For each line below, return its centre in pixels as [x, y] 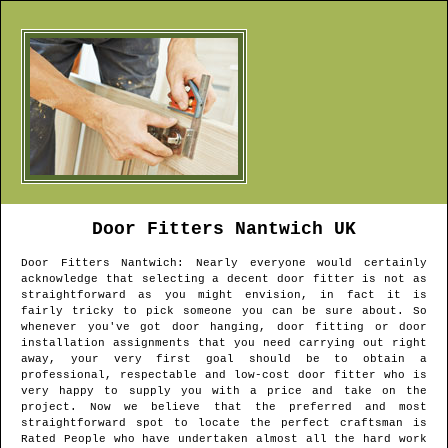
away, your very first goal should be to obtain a [224, 359]
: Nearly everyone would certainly [302, 263]
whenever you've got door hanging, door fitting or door [224, 327]
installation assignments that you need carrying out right [224, 343]
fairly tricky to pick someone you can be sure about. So [224, 311]
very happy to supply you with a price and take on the [224, 391]
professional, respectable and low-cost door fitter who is [224, 375]
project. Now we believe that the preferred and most [224, 407]
